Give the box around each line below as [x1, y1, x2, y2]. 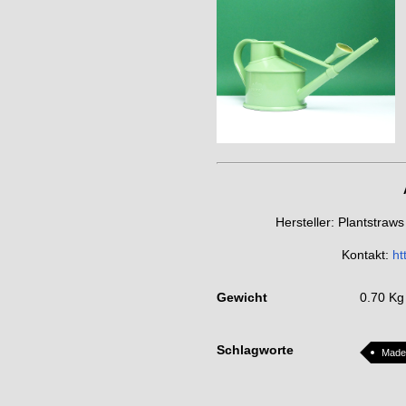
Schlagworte [217, 343, 294, 358]
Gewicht [217, 290, 267, 305]
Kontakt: [341, 247, 392, 263]
